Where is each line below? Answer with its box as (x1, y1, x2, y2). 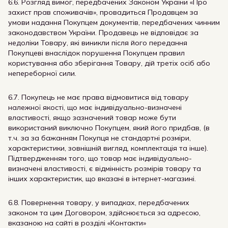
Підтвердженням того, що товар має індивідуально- (8, 154, 192, 163)
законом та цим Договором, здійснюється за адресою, (8, 208, 201, 217)
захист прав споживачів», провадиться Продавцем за (8, 8, 198, 17)
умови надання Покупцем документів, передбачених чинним (8, 18, 220, 27)
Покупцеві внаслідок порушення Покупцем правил (8, 48, 185, 58)
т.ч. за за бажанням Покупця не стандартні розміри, (8, 133, 191, 142)
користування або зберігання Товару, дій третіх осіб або (8, 59, 210, 68)
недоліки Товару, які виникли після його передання (8, 38, 187, 47)
